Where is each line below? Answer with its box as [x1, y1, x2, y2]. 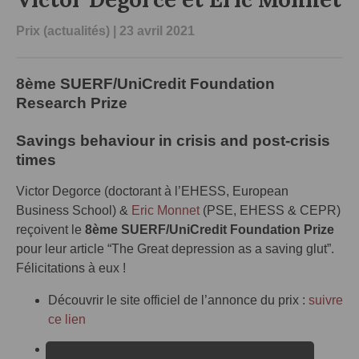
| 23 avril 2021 [110, 24, 195, 38]
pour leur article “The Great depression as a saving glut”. [16, 242, 334, 256]
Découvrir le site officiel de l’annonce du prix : [48, 293, 309, 308]
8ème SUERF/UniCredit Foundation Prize [85, 223, 334, 237]
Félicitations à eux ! [16, 261, 126, 276]
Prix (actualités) [16, 24, 110, 38]
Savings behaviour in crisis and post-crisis [16, 132, 330, 150]
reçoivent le [16, 223, 85, 237]
